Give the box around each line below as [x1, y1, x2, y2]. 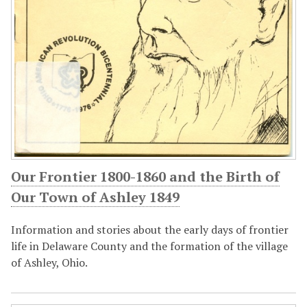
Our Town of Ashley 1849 [11, 188, 180, 207]
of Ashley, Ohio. [11, 255, 88, 271]
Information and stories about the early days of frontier [11, 222, 288, 238]
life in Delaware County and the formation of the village [11, 238, 288, 254]
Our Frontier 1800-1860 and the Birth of [11, 167, 280, 186]
